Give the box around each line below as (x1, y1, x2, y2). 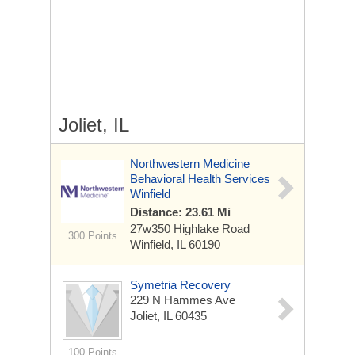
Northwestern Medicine (130, 157, 250, 170)
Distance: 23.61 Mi (130, 205, 231, 219)
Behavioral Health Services (130, 172, 270, 185)
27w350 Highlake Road (130, 222, 250, 235)
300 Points (67, 230, 117, 242)
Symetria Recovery (130, 278, 231, 292)
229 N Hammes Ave (130, 293, 235, 307)
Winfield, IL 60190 (130, 238, 220, 251)
